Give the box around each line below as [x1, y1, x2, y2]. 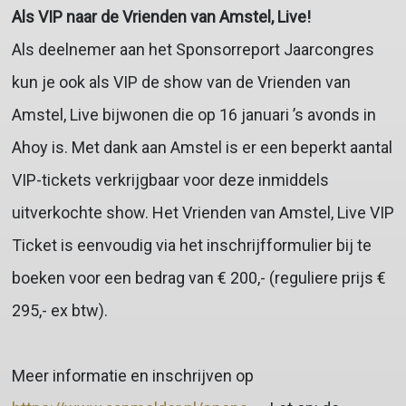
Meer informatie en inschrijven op [11, 366, 254, 386]
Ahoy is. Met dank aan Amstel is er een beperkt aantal [11, 138, 392, 158]
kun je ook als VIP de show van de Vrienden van [11, 72, 351, 92]
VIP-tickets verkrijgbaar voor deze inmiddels [11, 170, 329, 190]
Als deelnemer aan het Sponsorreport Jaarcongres [11, 40, 374, 60]
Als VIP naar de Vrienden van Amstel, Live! [11, 7, 311, 27]
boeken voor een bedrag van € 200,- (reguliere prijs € [11, 268, 386, 288]
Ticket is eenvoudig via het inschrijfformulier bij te [11, 236, 372, 256]
